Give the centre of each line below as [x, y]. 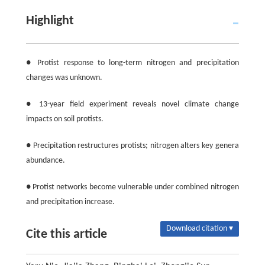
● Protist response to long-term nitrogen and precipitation [132, 63]
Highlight [50, 21]
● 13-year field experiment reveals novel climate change [132, 104]
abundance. [45, 160]
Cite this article [66, 234]
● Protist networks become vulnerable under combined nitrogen [132, 187]
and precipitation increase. [70, 202]
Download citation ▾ [200, 228]
